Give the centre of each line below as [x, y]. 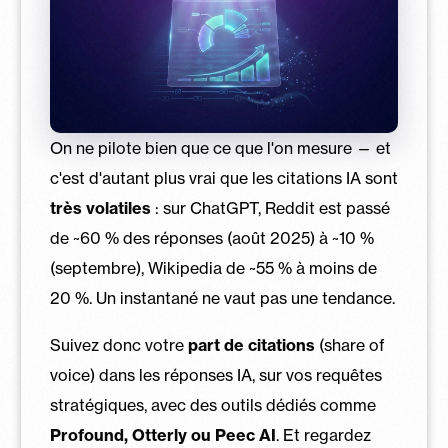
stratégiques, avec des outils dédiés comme [212, 405]
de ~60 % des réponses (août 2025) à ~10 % [211, 237]
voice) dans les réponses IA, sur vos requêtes [215, 375]
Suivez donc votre [118, 345]
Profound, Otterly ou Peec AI [162, 435]
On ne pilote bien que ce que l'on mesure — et [220, 147]
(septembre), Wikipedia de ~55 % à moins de [213, 267]
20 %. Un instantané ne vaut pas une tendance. [222, 297]
